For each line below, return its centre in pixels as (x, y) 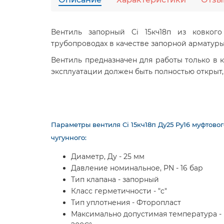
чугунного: (69, 137)
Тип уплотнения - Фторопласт (126, 202)
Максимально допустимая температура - (146, 214)
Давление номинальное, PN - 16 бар (137, 168)
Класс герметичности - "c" (119, 191)
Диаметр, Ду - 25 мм (108, 156)
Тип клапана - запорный (115, 179)
